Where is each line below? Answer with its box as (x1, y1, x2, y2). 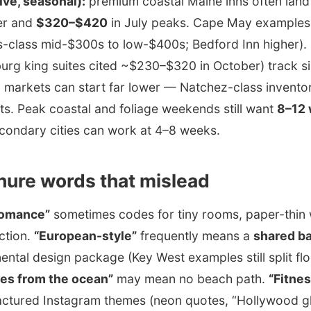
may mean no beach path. (113, 271, 269, 286)
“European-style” (34, 228, 137, 243)
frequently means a (137, 228, 253, 243)
